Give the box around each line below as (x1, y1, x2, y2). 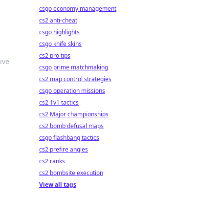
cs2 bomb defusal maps (39, 122, 104, 130)
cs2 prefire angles (39, 145, 88, 153)
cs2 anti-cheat (39, 16, 77, 24)
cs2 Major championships (39, 110, 109, 118)
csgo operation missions (39, 87, 105, 95)
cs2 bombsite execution (39, 169, 103, 177)
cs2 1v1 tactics (39, 98, 79, 107)
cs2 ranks (39, 157, 65, 165)
